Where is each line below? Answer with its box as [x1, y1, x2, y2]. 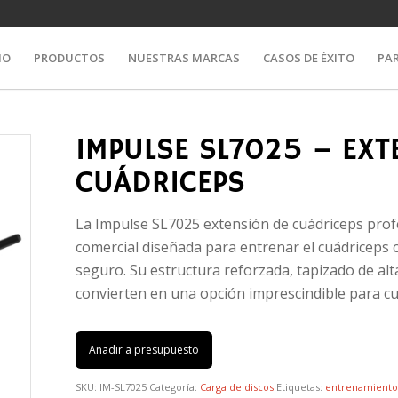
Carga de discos [200, 379, 275, 394]
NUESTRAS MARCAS [128, 50, 241, 66]
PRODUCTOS [34, 50, 106, 66]
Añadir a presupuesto [89, 341, 200, 357]
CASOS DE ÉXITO [263, 50, 355, 66]
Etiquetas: [276, 379, 326, 394]
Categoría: [149, 379, 201, 394]
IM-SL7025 [99, 379, 147, 394]
